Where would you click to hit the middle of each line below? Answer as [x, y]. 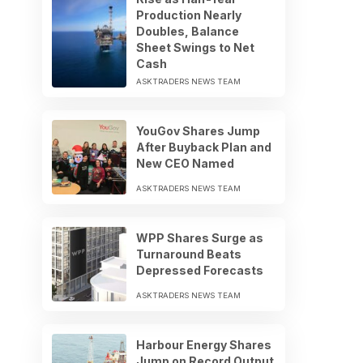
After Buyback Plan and [204, 147]
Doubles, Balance [188, 31]
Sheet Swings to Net [195, 47]
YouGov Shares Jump [198, 130]
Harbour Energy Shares [204, 344]
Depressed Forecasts [200, 270]
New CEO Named [185, 163]
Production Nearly [189, 15]
